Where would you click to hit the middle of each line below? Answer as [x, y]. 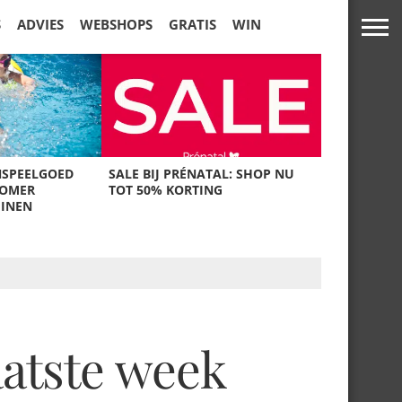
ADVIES [40, 24]
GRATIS [192, 24]
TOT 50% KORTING [166, 190]
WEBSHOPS [116, 24]
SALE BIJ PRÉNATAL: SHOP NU [202, 174]
